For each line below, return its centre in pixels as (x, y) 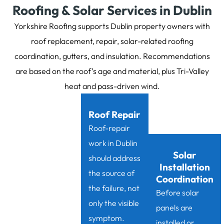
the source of (111, 173)
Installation (184, 167)
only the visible (113, 203)
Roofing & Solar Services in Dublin (112, 10)
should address (114, 158)
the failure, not (114, 188)
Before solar (177, 193)
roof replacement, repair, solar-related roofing (112, 41)
